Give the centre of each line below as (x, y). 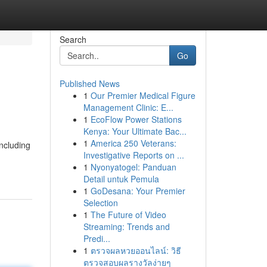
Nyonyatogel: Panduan (133, 167)
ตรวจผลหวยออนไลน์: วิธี (136, 250)
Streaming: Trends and (126, 226)
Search (73, 39)
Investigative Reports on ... (133, 155)
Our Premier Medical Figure (143, 95)
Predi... (97, 238)
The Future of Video (128, 215)
